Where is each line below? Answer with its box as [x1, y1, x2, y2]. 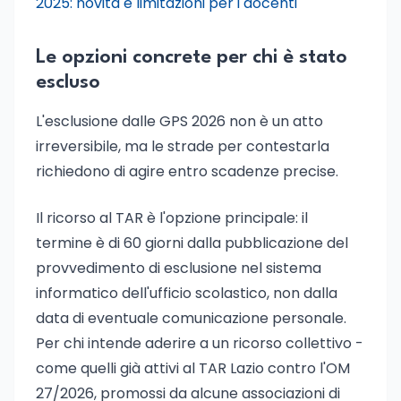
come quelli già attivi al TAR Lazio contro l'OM [36, 358, 350, 379]
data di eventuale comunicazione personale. [36, 308, 346, 328]
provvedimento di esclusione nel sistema [36, 258, 321, 278]
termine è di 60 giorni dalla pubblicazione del [36, 233, 348, 253]
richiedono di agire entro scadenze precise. [36, 161, 338, 182]
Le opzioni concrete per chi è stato [36, 47, 347, 67]
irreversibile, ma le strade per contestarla [36, 136, 329, 157]
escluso [36, 73, 100, 92]
